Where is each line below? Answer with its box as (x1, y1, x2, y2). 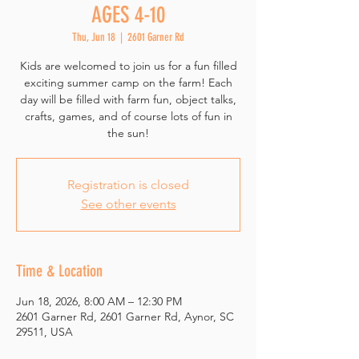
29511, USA (16, 325, 73, 339)
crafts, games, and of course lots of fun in (24, 109, 232, 123)
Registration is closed (67, 177, 189, 192)
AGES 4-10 (91, 2, 165, 28)
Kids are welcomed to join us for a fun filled (19, 58, 237, 73)
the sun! (107, 126, 149, 140)
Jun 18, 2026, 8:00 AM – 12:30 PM (16, 294, 182, 309)
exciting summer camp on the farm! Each (24, 75, 232, 90)
